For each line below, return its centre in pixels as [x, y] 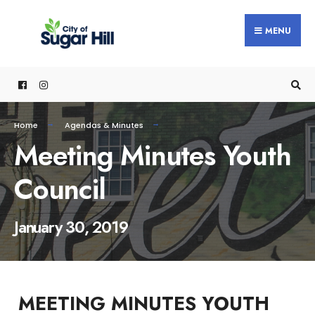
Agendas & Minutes [104, 125]
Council [60, 189]
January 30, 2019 [71, 227]
